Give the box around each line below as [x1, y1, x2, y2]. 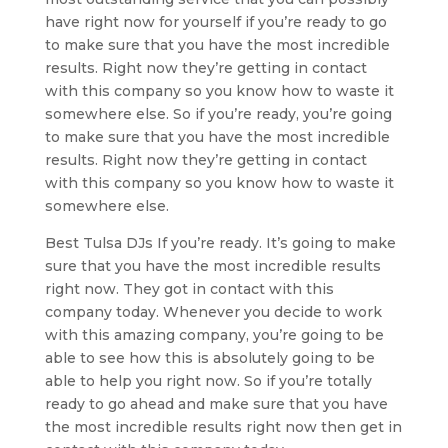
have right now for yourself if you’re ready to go [44, 12, 387, 31]
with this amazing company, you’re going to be [44, 325, 384, 344]
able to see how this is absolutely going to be [44, 348, 375, 367]
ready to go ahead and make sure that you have [44, 394, 388, 413]
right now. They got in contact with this [44, 279, 334, 298]
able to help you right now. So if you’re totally [44, 371, 372, 390]
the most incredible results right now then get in [44, 417, 402, 436]
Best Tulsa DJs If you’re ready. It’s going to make [44, 233, 396, 252]
